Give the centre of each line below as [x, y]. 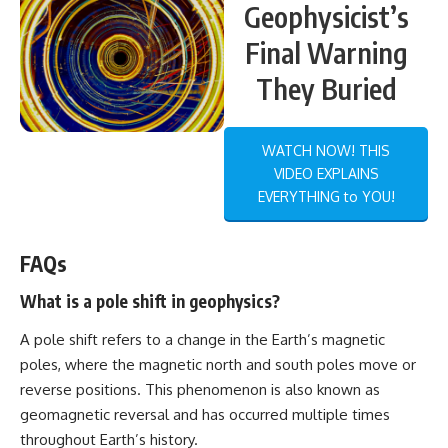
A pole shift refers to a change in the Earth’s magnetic [202, 339]
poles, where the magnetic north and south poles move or [218, 364]
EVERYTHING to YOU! [326, 196]
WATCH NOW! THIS [326, 150]
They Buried [326, 88]
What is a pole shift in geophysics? [150, 301]
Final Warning [326, 52]
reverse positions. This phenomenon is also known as [200, 389]
